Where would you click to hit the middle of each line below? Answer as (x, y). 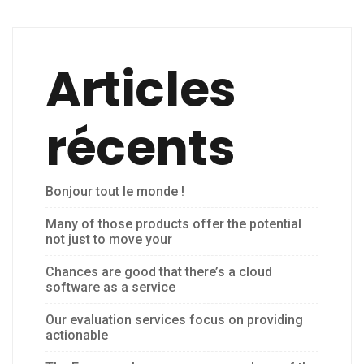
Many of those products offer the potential (173, 224)
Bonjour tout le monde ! (115, 192)
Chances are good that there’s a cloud (159, 272)
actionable (77, 336)
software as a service (110, 288)
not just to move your (109, 240)
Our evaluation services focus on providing (174, 320)
